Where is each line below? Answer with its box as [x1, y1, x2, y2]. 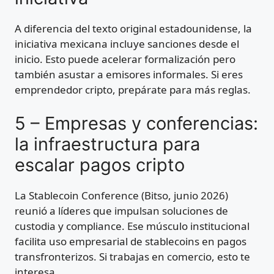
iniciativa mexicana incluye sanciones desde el [15, 37, 239, 51]
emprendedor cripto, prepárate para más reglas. [15, 83, 251, 97]
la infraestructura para [15, 133, 200, 155]
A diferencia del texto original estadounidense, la [15, 21, 252, 36]
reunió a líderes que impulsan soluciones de [15, 203, 228, 218]
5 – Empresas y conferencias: [15, 112, 258, 134]
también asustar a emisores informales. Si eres [15, 67, 243, 82]
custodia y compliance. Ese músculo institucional [15, 218, 250, 233]
